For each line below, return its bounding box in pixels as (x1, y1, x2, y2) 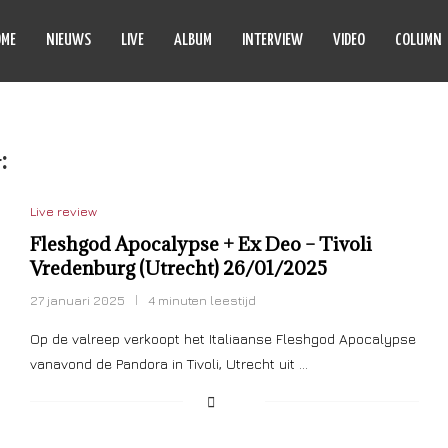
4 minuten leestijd (147, 292, 256, 308)
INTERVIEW (242, 32, 303, 49)
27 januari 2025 (29, 292, 125, 308)
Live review (29, 203, 97, 219)
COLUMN (395, 32, 442, 49)
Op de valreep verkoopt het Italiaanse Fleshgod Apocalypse (29, 330, 416, 347)
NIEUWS (46, 32, 91, 49)
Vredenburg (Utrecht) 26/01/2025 (29, 256, 327, 280)
